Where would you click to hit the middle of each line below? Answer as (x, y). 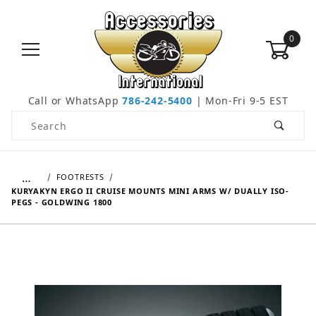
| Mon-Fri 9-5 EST (240, 101)
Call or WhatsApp (75, 101)
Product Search (52, 119)
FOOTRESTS (80, 177)
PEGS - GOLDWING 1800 (62, 202)
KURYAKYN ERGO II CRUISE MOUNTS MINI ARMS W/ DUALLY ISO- (150, 191)
